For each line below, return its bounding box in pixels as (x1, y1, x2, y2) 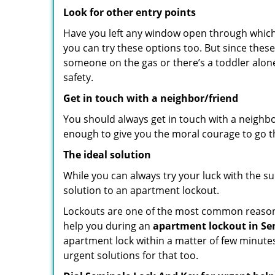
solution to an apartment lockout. (63, 184, 219, 197)
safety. (63, 71, 93, 84)
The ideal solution (63, 148, 151, 161)
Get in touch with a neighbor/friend (63, 91, 238, 105)
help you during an (63, 219, 153, 233)
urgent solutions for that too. (63, 249, 198, 262)
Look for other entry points (63, 6, 196, 19)
